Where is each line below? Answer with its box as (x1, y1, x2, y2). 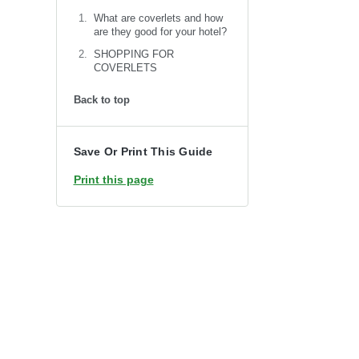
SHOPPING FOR (94, 47, 175, 60)
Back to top (73, 93, 130, 106)
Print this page (73, 172, 154, 186)
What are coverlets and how (94, 11, 224, 24)
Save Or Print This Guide (73, 144, 213, 158)
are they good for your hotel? (94, 25, 228, 38)
